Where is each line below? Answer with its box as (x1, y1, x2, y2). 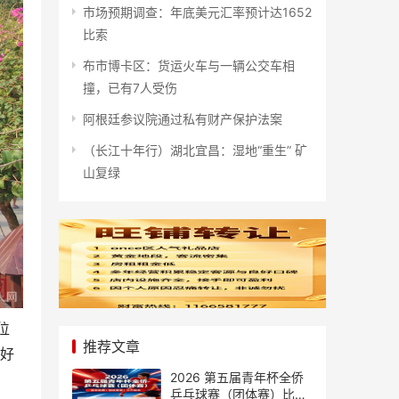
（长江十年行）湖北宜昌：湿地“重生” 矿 (83, 142, 307, 158)
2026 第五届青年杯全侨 (170, 370, 304, 385)
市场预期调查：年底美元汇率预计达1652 (83, 4, 312, 20)
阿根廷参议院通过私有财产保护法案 (83, 111, 282, 126)
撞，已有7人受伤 (83, 80, 177, 95)
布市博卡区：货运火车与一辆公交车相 (83, 58, 295, 73)
